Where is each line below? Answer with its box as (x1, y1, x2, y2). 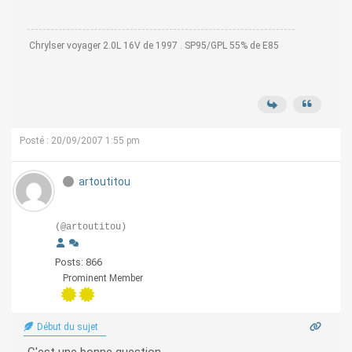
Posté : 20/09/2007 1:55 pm (20, 135, 140, 147)
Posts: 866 (55, 256, 102, 269)
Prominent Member (63, 273, 143, 284)
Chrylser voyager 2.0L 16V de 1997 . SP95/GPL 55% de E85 (29, 40, 279, 52)
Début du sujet (35, 321, 98, 333)
